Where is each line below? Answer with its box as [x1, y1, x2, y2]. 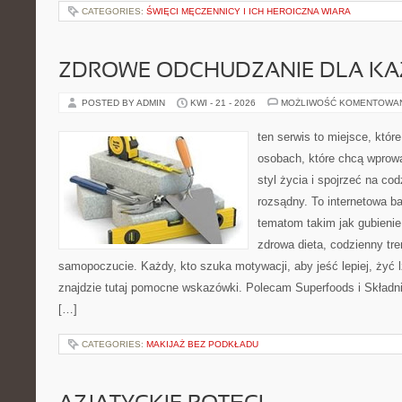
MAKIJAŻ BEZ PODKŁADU [146, 339, 258, 349]
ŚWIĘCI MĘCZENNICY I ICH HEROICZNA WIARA [146, 6, 351, 16]
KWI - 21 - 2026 [190, 98, 256, 108]
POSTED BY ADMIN [82, 98, 168, 108]
